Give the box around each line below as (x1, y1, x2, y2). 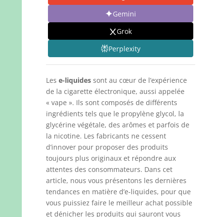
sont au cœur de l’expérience (91, 76, 187, 85)
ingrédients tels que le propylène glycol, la (46, 109, 184, 118)
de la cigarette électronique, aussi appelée (46, 87, 185, 96)
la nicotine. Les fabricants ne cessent (46, 131, 166, 140)
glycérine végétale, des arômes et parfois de (46, 120, 189, 129)
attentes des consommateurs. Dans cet (46, 165, 172, 174)
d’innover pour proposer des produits (46, 142, 168, 152)
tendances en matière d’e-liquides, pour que (46, 187, 191, 196)
